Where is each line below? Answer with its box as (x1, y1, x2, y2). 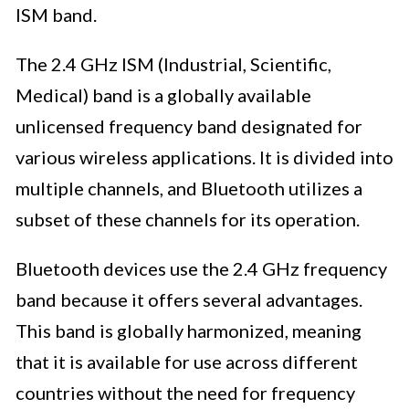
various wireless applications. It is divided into (16, 146, 393, 169)
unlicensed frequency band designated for (16, 115, 362, 138)
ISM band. (16, 4, 97, 26)
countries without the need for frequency (16, 382, 355, 404)
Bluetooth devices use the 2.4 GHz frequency (16, 257, 387, 280)
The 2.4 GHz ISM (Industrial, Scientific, (16, 53, 331, 76)
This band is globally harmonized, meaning (16, 320, 362, 342)
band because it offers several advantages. (16, 288, 362, 311)
